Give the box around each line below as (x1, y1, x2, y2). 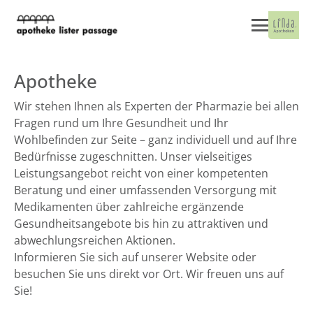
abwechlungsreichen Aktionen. (14, 233, 175, 248)
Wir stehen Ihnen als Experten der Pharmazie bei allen (14, 99, 299, 114)
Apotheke (14, 69, 97, 94)
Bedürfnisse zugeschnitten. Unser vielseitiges (14, 149, 252, 164)
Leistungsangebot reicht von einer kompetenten (14, 166, 268, 181)
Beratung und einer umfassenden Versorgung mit (14, 182, 277, 198)
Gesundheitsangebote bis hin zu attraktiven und (14, 216, 268, 231)
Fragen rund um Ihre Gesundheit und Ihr (14, 115, 228, 131)
